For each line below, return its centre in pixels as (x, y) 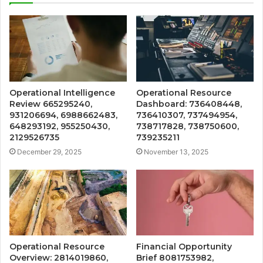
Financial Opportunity (184, 247)
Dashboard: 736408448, (189, 104)
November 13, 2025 (176, 151)
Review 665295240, (51, 104)
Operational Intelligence (62, 92)
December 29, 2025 (49, 151)
